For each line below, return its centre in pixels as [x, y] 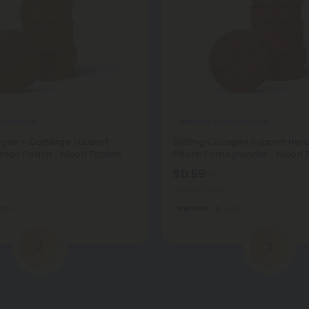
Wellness [192, 209]
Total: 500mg [198, 190]
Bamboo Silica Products [224, 121]
